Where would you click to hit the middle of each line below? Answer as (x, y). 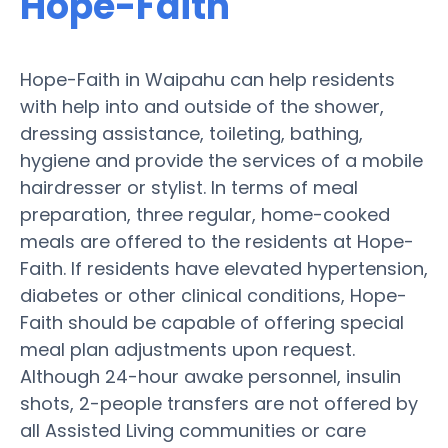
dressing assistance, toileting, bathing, (191, 133)
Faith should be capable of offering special (212, 322)
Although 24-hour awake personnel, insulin (210, 376)
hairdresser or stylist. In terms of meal (189, 187)
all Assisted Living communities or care (193, 430)
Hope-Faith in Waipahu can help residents (207, 79)
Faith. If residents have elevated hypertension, (224, 268)
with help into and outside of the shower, (202, 106)
